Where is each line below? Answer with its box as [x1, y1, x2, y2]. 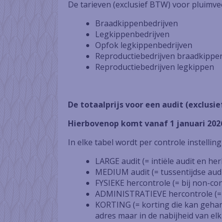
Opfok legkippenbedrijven [95, 40, 192, 51]
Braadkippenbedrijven [95, 18, 178, 29]
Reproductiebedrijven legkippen [95, 61, 214, 72]
